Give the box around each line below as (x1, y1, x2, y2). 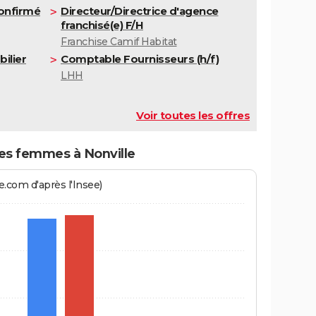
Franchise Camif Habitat (61, 35, 177, 49)
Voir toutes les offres (136, 109, 250, 123)
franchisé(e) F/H (61, 18, 143, 32)
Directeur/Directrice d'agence (61, 4, 219, 18)
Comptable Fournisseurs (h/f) (61, 52, 219, 66)
